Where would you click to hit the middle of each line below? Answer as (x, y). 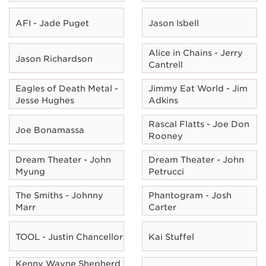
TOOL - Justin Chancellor (69, 237)
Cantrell (166, 64)
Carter (162, 207)
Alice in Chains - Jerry (196, 53)
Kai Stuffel (171, 237)
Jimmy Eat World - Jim (198, 88)
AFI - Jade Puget (52, 23)
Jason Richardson (54, 58)
